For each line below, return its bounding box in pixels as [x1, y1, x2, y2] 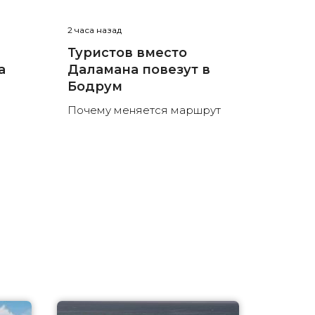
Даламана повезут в [67, 62, 210, 78]
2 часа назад [67, 25, 122, 36]
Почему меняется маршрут [67, 103, 221, 117]
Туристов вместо [67, 45, 187, 61]
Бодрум [67, 79, 122, 95]
